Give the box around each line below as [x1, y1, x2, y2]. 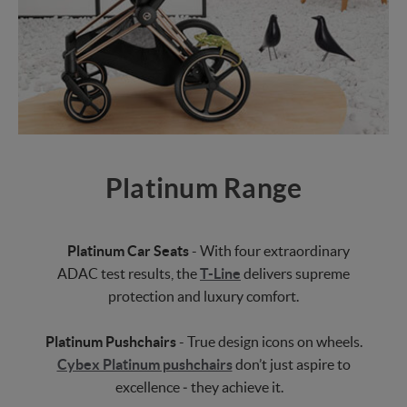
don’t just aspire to [232, 355, 351, 372]
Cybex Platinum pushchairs [56, 355, 233, 372]
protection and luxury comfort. [108, 287, 299, 304]
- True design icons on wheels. [175, 333, 362, 350]
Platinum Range [104, 172, 303, 203]
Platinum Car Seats [66, 242, 189, 259]
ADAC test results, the [57, 264, 200, 282]
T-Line [200, 264, 241, 282]
